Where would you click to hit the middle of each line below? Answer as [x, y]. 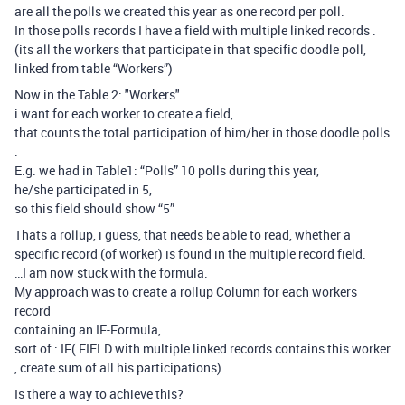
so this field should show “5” [94, 208]
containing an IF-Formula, [88, 330]
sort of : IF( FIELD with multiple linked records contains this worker [202, 348]
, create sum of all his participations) [118, 367]
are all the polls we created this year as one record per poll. [179, 11]
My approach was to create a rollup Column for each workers [186, 292]
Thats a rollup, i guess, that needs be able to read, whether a [183, 235]
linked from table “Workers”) [94, 68]
